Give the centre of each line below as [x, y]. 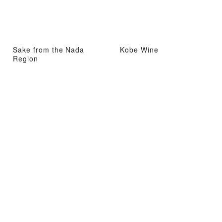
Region [26, 58]
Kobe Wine [139, 49]
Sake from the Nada [49, 49]
